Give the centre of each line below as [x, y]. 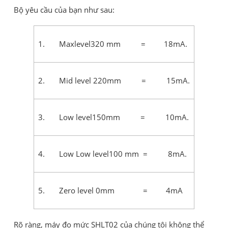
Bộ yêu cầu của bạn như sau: [64, 10]
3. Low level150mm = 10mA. [113, 117]
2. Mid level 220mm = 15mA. [114, 81]
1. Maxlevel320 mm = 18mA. [113, 44]
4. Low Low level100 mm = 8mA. [112, 154]
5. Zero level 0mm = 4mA [110, 191]
